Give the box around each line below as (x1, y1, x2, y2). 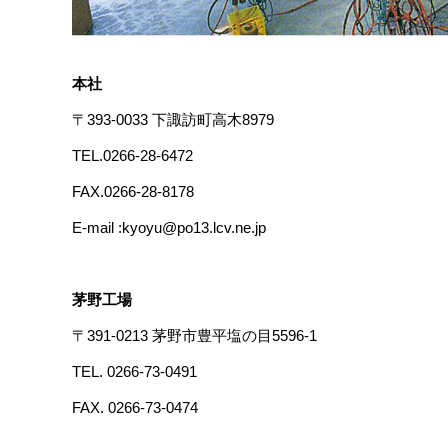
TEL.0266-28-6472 (72, 147, 193, 165)
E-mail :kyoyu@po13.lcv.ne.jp (72, 219, 266, 237)
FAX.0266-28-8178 (72, 183, 194, 201)
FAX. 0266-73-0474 (72, 399, 198, 417)
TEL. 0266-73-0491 (72, 363, 197, 381)
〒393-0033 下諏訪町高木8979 (72, 111, 274, 129)
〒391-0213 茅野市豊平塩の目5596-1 (72, 327, 317, 345)
